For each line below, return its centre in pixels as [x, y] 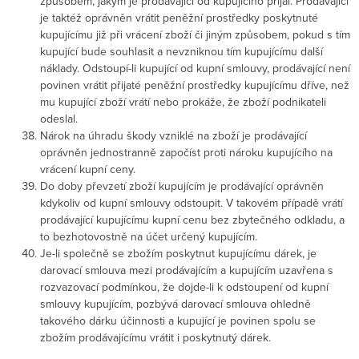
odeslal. [59, 118]
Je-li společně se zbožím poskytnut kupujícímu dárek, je [178, 253]
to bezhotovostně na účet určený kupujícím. [149, 236]
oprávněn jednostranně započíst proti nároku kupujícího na [186, 152]
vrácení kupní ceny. [88, 169]
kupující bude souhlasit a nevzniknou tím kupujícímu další [182, 51]
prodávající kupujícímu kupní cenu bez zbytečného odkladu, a [192, 219]
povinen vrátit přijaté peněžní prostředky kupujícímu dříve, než [195, 85]
